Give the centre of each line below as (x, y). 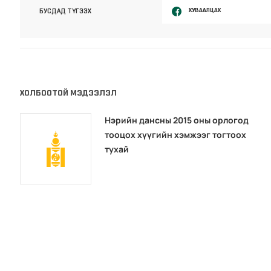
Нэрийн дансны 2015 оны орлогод (177, 120)
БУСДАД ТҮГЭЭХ (66, 11)
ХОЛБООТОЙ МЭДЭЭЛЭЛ (69, 93)
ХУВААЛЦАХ (204, 10)
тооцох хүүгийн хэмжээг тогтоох (176, 135)
